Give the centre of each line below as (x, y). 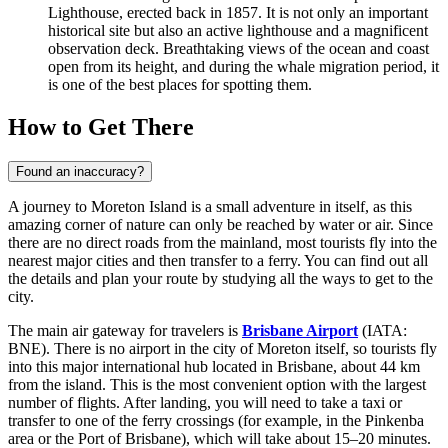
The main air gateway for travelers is (125, 330)
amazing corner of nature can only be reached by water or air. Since (220, 224)
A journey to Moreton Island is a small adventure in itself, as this (210, 206)
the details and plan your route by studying (144, 278)
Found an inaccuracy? (80, 171)
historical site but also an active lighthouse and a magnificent (238, 30)
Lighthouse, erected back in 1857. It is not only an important (238, 12)
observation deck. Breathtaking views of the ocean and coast (238, 48)
